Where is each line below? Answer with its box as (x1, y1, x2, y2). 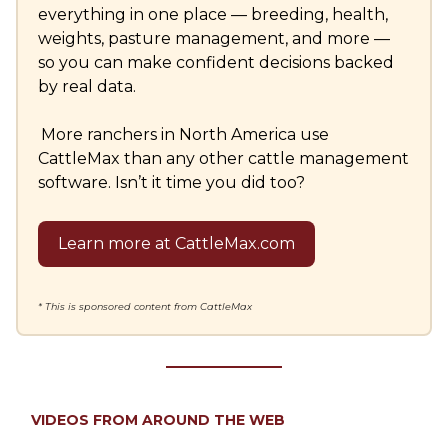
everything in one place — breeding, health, (38, 5, 388, 25)
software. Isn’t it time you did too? (38, 173, 305, 193)
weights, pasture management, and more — (38, 29, 390, 49)
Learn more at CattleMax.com (58, 234, 295, 254)
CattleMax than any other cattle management (38, 149, 409, 169)
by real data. (38, 77, 136, 97)
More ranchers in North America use (41, 125, 329, 145)
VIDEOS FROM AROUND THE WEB (31, 411, 285, 430)
